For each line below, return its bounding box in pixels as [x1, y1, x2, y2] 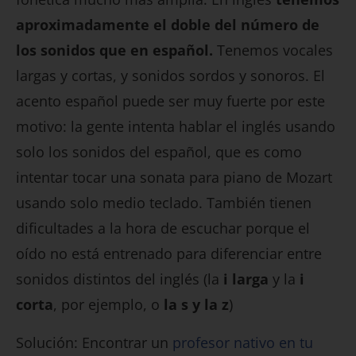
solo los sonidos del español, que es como [16, 142, 302, 162]
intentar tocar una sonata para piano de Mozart [16, 168, 332, 188]
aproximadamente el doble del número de [16, 15, 319, 35]
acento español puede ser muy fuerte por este [16, 91, 325, 111]
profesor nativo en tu [172, 333, 313, 353]
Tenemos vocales [213, 41, 333, 60]
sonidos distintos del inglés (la [16, 269, 223, 289]
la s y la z [164, 295, 229, 315]
